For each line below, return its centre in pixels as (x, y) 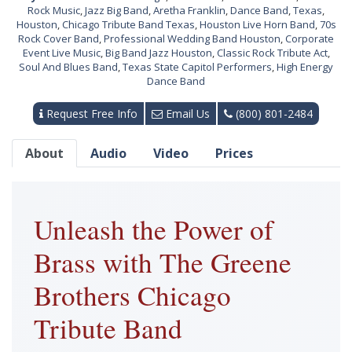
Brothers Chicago (132, 295)
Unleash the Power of (154, 229)
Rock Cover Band (59, 38)
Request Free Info (90, 114)
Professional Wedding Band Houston (192, 38)
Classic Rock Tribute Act (272, 53)
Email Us (186, 114)
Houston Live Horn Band (257, 24)
